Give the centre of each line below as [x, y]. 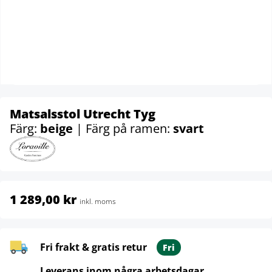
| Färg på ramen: [124, 128]
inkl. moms [98, 201]
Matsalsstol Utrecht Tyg [83, 114]
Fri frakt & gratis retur [93, 247]
